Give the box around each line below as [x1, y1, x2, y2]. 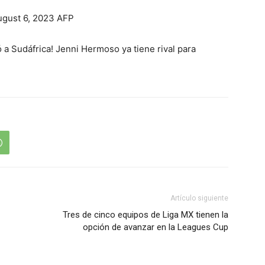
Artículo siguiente [170, 194, 228, 202]
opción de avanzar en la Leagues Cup [83, 222, 228, 232]
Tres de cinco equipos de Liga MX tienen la [63, 209, 228, 220]
